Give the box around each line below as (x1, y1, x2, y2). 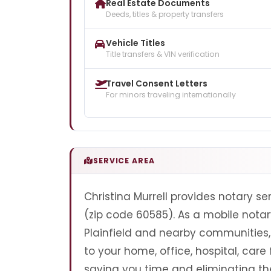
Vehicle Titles (106, 37, 165, 50)
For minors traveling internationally (106, 89, 236, 100)
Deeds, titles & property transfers (106, 8, 224, 19)
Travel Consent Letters (106, 77, 207, 90)
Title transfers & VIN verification (106, 49, 220, 60)
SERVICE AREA (93, 155, 155, 166)
